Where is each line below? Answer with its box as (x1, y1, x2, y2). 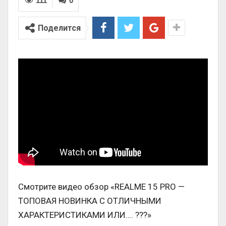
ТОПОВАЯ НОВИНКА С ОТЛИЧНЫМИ (18, 195, 161, 206)
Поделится (38, 23, 81, 33)
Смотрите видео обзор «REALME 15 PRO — (18, 181, 185, 192)
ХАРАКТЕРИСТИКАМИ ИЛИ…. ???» (18, 209, 151, 220)
